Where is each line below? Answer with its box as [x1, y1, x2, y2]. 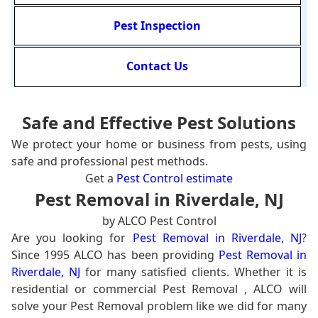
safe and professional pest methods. [11, 153, 208, 169]
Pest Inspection [114, 18, 202, 34]
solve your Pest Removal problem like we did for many [11, 297, 307, 314]
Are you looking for [11, 229, 133, 246]
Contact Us [126, 58, 189, 75]
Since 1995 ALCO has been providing [11, 246, 219, 263]
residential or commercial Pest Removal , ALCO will [11, 280, 307, 297]
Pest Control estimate [116, 170, 233, 186]
